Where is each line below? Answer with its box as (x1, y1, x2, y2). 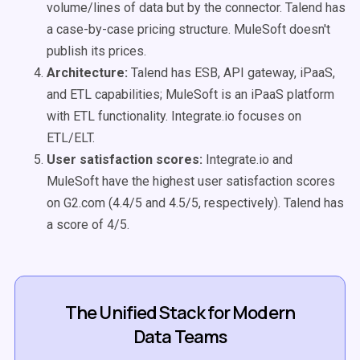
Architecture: (47, 65, 128, 80)
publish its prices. (47, 43, 149, 59)
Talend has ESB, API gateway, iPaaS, (128, 65, 335, 80)
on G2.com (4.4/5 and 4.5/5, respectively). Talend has (47, 195, 344, 211)
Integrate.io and (202, 152, 292, 167)
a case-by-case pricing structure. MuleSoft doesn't (47, 22, 330, 37)
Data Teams (133, 325, 227, 349)
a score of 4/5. (47, 217, 129, 232)
